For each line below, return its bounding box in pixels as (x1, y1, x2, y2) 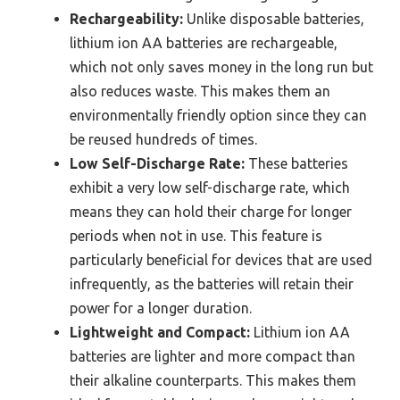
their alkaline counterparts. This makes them (70, 372, 356, 389)
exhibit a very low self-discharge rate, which (70, 179, 350, 196)
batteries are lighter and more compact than (70, 348, 355, 365)
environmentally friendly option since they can (70, 107, 367, 124)
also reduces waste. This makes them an (70, 83, 330, 100)
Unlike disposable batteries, (183, 11, 364, 28)
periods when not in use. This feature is (70, 228, 322, 245)
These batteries (245, 155, 348, 172)
